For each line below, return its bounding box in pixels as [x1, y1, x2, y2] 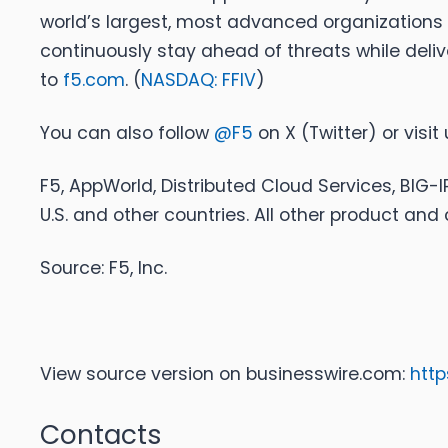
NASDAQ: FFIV [141, 68, 256, 93]
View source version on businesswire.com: [40, 362, 410, 387]
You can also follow [40, 121, 214, 146]
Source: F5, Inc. [40, 256, 167, 281]
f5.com [63, 68, 125, 93]
